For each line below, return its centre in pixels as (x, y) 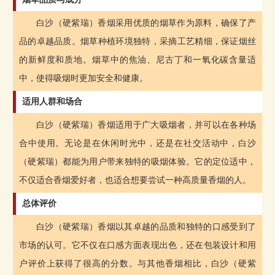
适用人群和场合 (52, 101)
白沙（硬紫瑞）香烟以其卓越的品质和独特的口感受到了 (146, 227)
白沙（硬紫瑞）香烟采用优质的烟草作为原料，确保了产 (146, 23)
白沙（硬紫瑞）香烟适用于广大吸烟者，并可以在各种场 (146, 125)
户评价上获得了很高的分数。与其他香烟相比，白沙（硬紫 (137, 263)
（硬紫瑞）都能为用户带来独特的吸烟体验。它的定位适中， (137, 161)
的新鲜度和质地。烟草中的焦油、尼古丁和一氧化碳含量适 (137, 60)
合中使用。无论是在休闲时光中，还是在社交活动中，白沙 (137, 143)
